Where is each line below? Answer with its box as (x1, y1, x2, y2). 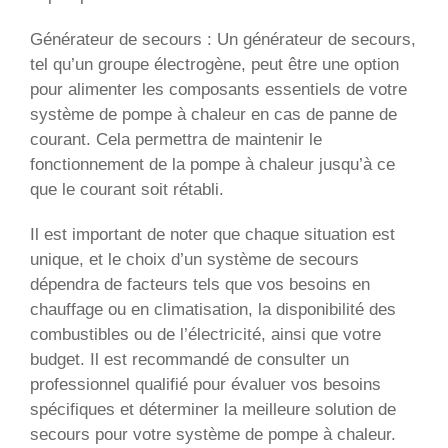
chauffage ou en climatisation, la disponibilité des (30, 299, 396, 319)
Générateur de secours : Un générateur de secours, (30, 29, 416, 49)
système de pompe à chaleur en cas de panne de (30, 104, 397, 124)
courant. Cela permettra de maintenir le (30, 129, 322, 149)
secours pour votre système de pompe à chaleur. (30, 424, 396, 444)
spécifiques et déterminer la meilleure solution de (30, 399, 396, 419)
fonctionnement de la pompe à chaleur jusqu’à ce (30, 154, 395, 174)
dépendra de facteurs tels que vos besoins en (30, 274, 370, 294)
